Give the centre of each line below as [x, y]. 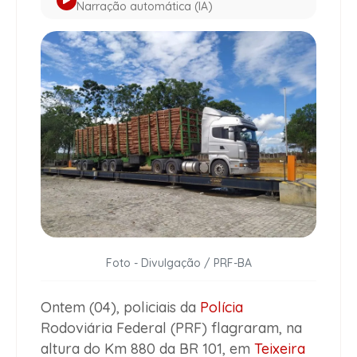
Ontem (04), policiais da [120, 308]
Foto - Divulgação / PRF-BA [178, 263]
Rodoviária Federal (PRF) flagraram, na [171, 328]
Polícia [222, 308]
